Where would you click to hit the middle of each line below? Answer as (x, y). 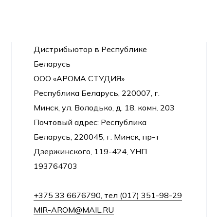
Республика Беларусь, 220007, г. (97, 93)
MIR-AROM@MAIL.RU (74, 210)
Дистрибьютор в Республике (90, 49)
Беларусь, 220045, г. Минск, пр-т (97, 137)
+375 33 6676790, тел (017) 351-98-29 (108, 195)
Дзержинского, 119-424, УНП (90, 151)
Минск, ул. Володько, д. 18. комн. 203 (104, 108)
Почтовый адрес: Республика (90, 122)
